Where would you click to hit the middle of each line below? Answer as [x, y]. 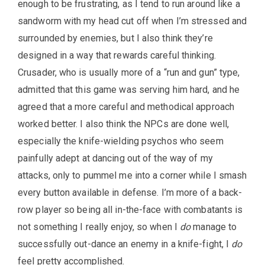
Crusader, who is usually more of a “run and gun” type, [129, 72]
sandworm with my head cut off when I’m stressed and [132, 21]
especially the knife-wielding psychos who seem [121, 141]
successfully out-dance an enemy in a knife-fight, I [125, 244]
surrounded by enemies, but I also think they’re [115, 38]
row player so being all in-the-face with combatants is [130, 209]
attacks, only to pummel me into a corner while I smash [132, 175]
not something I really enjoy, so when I [99, 227]
